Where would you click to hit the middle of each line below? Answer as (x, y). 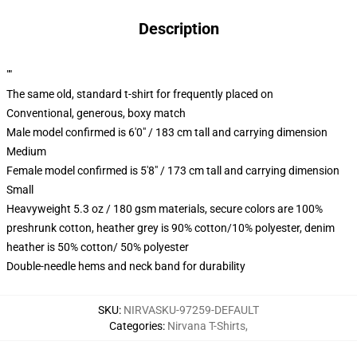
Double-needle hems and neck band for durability (126, 266)
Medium (26, 151)
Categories (136, 326)
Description (178, 29)
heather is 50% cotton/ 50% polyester (98, 247)
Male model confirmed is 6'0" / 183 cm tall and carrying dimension (167, 132)
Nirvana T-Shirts (206, 326)
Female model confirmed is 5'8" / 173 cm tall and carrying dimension (173, 171)
